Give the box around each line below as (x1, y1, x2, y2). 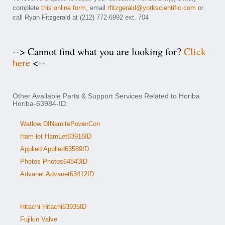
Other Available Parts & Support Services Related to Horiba (13, 92, 200, 100)
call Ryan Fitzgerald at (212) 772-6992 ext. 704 (13, 14, 149, 21)
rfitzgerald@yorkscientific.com (107, 4, 196, 12)
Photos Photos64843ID (20, 158, 87, 165)
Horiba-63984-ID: (13, 99, 68, 107)
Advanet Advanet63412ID (20, 170, 94, 178)
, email (86, 4, 107, 12)
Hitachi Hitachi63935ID (20, 203, 86, 210)
